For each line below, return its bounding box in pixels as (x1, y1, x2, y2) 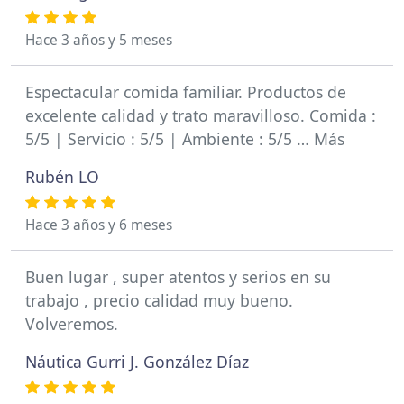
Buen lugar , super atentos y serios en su (25, 266, 331, 288)
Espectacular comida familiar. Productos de (25, 81, 346, 103)
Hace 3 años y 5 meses (25, 31, 172, 50)
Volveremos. (25, 313, 118, 335)
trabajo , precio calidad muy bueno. (25, 289, 293, 311)
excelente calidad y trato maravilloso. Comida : (25, 105, 376, 126)
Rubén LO (25, 166, 99, 188)
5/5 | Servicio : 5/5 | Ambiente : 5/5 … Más (25, 128, 344, 150)
